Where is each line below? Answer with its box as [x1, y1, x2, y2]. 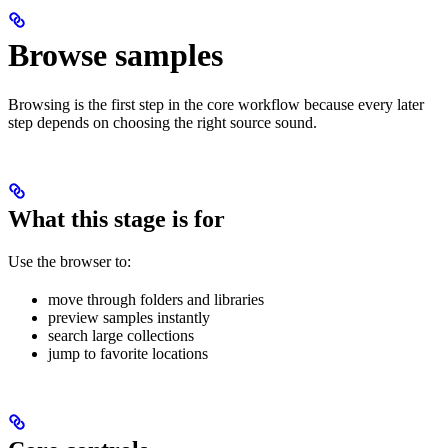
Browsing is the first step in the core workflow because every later [8, 95, 424, 113]
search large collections [48, 326, 194, 344]
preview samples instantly [48, 308, 210, 326]
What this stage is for [8, 205, 225, 232]
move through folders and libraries [48, 290, 264, 308]
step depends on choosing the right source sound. [8, 113, 317, 131]
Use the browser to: [8, 252, 131, 270]
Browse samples [8, 37, 223, 74]
